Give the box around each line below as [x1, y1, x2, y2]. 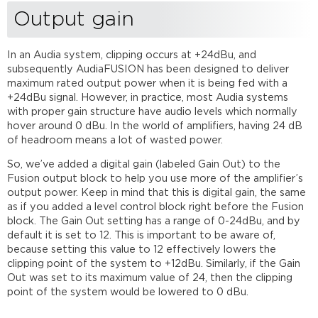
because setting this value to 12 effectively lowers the [7, 245, 277, 255]
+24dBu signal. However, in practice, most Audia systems [7, 92, 289, 102]
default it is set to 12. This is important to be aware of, [7, 231, 276, 241]
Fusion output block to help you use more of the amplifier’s [7, 174, 304, 184]
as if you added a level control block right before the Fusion [7, 202, 305, 212]
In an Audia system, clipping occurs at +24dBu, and [7, 50, 257, 60]
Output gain [13, 9, 135, 30]
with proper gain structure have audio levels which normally [7, 106, 298, 116]
